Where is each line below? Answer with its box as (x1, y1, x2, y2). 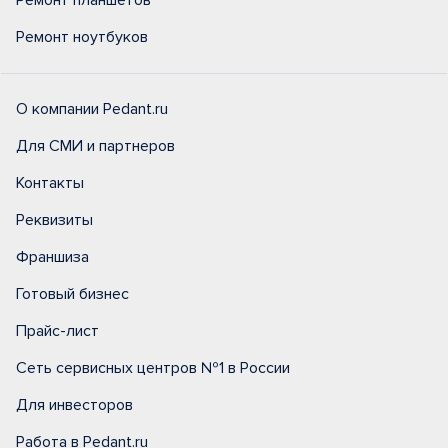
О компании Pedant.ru (16, 99, 168, 119)
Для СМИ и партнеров (16, 136, 175, 156)
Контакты (16, 173, 84, 193)
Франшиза (16, 247, 89, 267)
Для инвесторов (16, 395, 133, 415)
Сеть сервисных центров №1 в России (16, 358, 290, 378)
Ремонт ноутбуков (16, 27, 148, 47)
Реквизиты (16, 210, 93, 230)
